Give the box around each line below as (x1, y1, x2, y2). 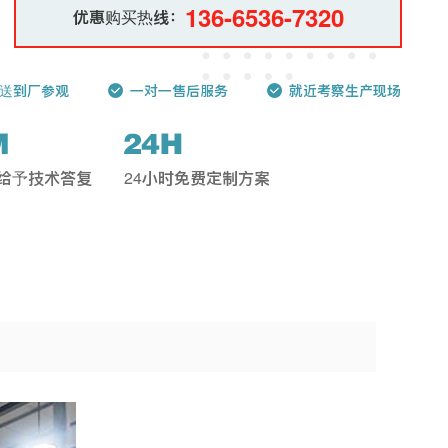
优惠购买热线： (72, 5, 185, 28)
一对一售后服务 (130, 80, 228, 100)
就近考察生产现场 (289, 80, 401, 100)
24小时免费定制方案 (124, 166, 270, 189)
